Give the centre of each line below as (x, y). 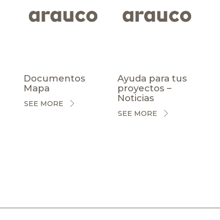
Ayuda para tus (152, 78)
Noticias (136, 98)
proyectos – (144, 88)
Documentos (55, 78)
